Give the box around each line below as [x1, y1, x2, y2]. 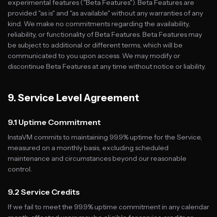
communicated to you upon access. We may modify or [8, 51, 180, 60]
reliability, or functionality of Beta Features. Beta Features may [8, 30, 202, 39]
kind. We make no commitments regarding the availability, [8, 19, 190, 28]
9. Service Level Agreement [8, 92, 139, 104]
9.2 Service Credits [8, 187, 80, 197]
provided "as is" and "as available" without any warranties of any [8, 9, 203, 17]
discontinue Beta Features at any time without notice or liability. [8, 62, 206, 71]
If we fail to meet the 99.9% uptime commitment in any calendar [8, 202, 209, 211]
